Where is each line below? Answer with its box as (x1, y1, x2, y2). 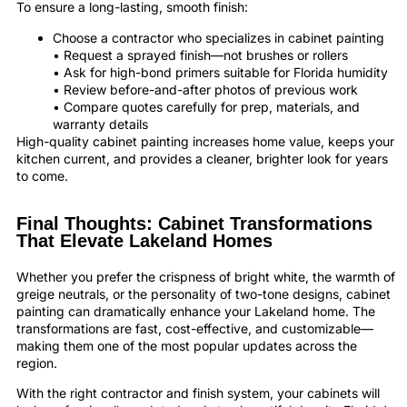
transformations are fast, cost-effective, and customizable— (16, 321, 373, 337)
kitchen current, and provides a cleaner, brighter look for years (16, 150, 388, 166)
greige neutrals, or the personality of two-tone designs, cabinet (16, 286, 391, 303)
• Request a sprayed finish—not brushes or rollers (53, 46, 348, 63)
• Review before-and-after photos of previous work (53, 81, 358, 97)
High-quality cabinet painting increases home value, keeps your (16, 133, 394, 149)
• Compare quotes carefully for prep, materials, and (53, 98, 360, 114)
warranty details (53, 115, 148, 132)
